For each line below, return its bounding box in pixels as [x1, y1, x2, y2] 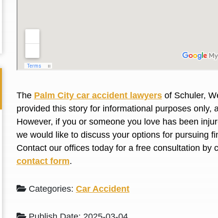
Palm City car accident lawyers [34, 91, 162, 100]
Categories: [26, 184, 76, 194]
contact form [16, 156, 70, 166]
